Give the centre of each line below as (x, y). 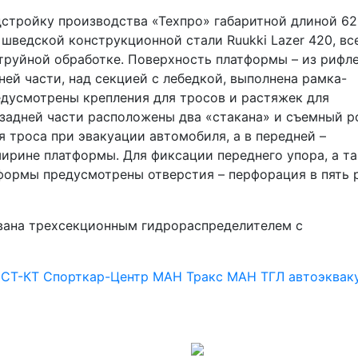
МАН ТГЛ (258, 276)
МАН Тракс (190, 276)
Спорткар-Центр (98, 276)
